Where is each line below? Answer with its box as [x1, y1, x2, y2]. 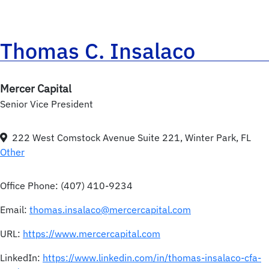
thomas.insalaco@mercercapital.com [29, 204, 191, 216]
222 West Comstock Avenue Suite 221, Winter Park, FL [12, 131, 251, 144]
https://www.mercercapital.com [23, 228, 160, 240]
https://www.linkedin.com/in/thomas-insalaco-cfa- [43, 252, 261, 264]
